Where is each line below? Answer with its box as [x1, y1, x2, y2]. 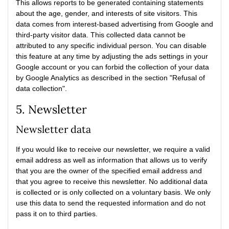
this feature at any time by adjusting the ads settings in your [16, 52, 208, 60]
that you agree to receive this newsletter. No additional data [16, 177, 208, 186]
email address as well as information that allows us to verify [16, 156, 207, 164]
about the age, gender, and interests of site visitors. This [16, 9, 197, 17]
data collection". [16, 84, 67, 93]
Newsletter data [16, 123, 91, 135]
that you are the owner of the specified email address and [16, 167, 202, 175]
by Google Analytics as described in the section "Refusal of [16, 74, 205, 82]
